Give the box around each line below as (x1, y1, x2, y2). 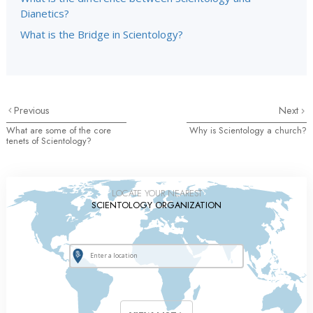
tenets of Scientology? (6, 134, 92, 147)
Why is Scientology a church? (189, 124, 307, 137)
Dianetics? (20, 6, 69, 20)
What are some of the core (6, 124, 111, 137)
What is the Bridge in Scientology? (20, 27, 183, 41)
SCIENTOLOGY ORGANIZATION (92, 198, 221, 212)
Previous (14, 103, 50, 117)
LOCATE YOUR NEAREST (111, 187, 202, 200)
